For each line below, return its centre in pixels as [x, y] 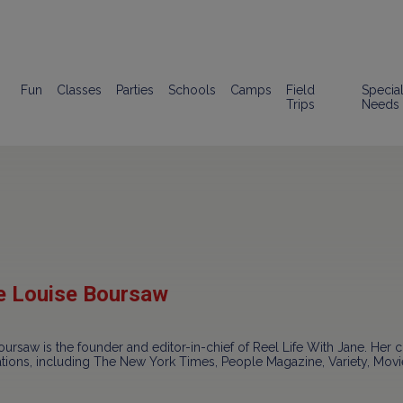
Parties [135, 90]
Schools [193, 90]
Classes [80, 90]
